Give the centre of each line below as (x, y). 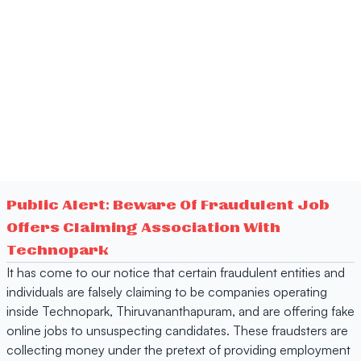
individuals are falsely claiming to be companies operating (167, 292)
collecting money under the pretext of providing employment (178, 350)
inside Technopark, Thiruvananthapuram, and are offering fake (180, 311)
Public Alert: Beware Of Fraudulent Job (168, 205)
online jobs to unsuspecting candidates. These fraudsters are (177, 330)
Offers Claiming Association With (143, 228)
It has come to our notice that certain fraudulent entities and (176, 272)
